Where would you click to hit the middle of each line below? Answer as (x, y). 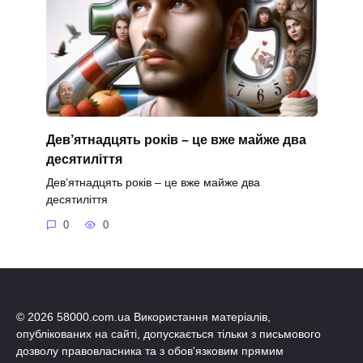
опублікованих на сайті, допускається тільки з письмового (169, 333)
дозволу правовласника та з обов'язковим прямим (150, 350)
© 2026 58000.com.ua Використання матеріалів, (143, 316)
